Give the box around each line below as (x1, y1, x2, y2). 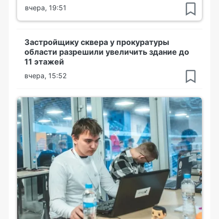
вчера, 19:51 (25, 3, 66, 12)
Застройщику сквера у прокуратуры (24, 37, 169, 47)
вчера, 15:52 (24, 71, 66, 80)
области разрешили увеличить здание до (24, 46, 189, 57)
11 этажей (24, 56, 64, 66)
